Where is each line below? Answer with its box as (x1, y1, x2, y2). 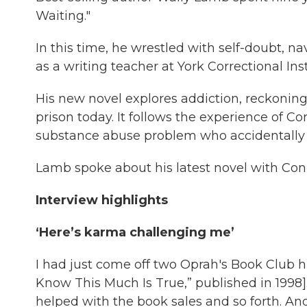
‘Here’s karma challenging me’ (36, 225, 238, 240)
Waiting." (36, 8, 90, 23)
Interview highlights (36, 193, 168, 208)
